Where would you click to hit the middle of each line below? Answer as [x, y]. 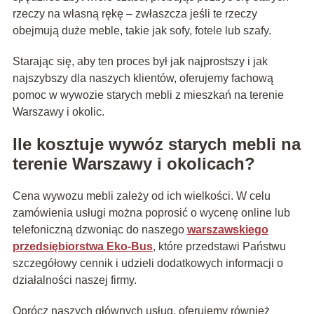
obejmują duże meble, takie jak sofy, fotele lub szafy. [142, 31]
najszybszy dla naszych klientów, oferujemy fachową [143, 78]
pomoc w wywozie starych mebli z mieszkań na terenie [148, 95]
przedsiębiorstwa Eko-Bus [82, 247]
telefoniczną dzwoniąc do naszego [100, 230]
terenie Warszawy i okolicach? [134, 164]
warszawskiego [227, 230]
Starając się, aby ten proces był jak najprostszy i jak [140, 62]
